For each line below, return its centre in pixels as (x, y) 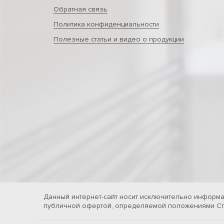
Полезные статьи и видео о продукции (119, 39)
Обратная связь (80, 9)
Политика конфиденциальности (106, 24)
